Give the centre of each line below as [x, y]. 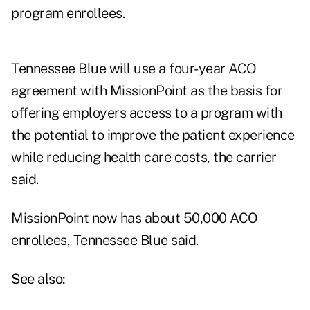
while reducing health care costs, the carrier [144, 157]
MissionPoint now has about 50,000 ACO [135, 218]
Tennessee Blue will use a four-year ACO [134, 69]
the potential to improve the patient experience [153, 135]
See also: [38, 279]
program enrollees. [68, 13]
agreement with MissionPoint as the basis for [147, 91]
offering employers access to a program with [147, 113]
